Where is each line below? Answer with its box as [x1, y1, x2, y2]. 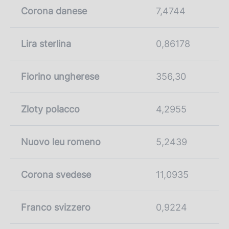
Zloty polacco [21, 103, 80, 114]
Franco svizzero [21, 201, 90, 213]
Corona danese [21, 5, 87, 16]
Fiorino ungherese [21, 71, 99, 82]
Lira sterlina [21, 38, 71, 49]
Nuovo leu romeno [21, 136, 101, 147]
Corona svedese [21, 169, 91, 180]
